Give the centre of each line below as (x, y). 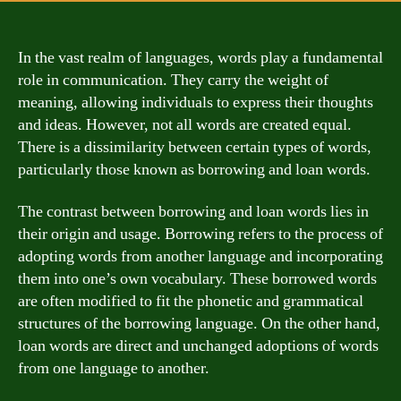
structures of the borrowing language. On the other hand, (199, 324)
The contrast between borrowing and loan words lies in (193, 212)
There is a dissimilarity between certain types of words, (195, 147)
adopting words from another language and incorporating (200, 256)
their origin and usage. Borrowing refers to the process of (200, 234)
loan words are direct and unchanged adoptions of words (198, 346)
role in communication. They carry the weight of (173, 80)
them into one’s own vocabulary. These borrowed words (197, 279)
